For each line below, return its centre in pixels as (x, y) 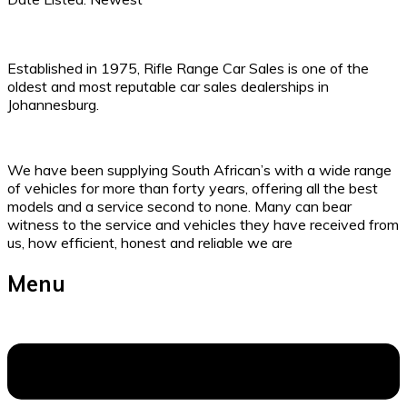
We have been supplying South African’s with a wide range (199, 170)
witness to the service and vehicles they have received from (203, 225)
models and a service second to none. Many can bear (179, 207)
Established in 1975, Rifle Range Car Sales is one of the (188, 69)
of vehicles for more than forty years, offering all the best (193, 189)
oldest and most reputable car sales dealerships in (168, 87)
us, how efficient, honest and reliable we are (150, 243)
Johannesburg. (53, 105)
